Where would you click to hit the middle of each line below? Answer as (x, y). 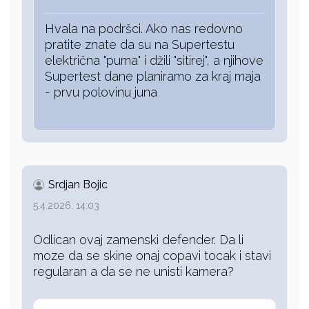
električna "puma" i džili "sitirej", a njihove (154, 61)
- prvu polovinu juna (101, 92)
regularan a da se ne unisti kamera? (133, 272)
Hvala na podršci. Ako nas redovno (144, 29)
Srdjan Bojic (77, 185)
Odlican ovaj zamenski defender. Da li (138, 240)
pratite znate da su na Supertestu (140, 45)
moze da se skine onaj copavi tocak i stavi (152, 256)
